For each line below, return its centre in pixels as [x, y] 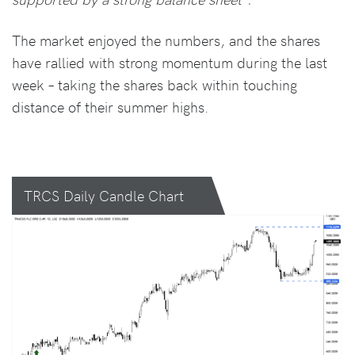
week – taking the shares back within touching [155, 85]
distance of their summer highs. [110, 107]
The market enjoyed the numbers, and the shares [166, 40]
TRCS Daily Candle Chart [104, 196]
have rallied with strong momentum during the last [170, 63]
